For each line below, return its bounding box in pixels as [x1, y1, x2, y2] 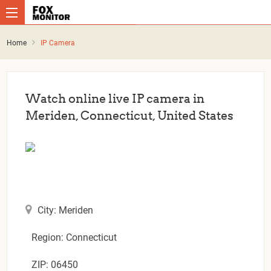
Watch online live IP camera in [25, 91, 205, 106]
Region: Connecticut [31, 231, 117, 243]
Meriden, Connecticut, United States [25, 108, 234, 123]
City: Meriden [38, 204, 94, 216]
